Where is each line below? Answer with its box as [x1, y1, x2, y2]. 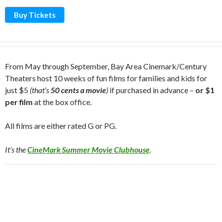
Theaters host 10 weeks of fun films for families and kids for [5, 73, 207, 83]
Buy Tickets [14, 10, 55, 19]
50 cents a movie [51, 85, 106, 95]
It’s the [5, 145, 27, 154]
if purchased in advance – [108, 85, 195, 95]
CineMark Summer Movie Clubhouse [27, 145, 150, 154]
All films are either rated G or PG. [5, 121, 116, 130]
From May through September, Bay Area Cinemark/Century [5, 61, 207, 71]
